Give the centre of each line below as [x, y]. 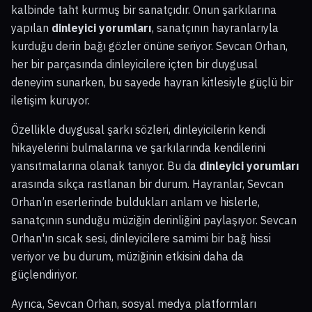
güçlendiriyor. [44, 275]
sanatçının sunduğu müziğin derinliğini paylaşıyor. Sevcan [154, 220]
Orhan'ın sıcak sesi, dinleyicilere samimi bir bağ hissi [141, 239]
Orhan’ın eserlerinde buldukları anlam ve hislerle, [135, 202]
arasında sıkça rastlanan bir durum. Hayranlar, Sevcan [147, 184]
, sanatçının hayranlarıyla [215, 28]
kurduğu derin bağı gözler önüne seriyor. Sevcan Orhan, [149, 46]
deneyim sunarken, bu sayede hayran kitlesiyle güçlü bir [152, 83]
